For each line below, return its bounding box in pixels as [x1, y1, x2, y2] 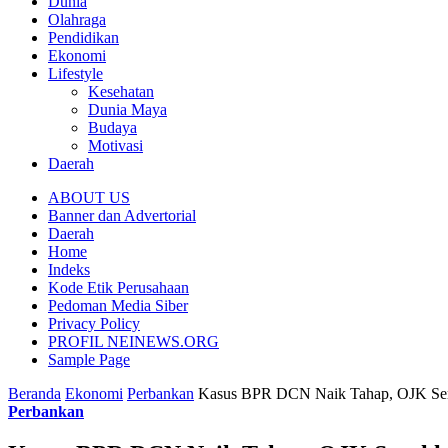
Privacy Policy [48, 314, 140, 332]
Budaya [88, 118, 137, 136]
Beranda [8, 384, 61, 402]
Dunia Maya [88, 100, 167, 118]
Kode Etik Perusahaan [48, 278, 189, 296]
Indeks [48, 260, 90, 278]
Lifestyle [48, 64, 103, 82]
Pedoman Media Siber [48, 296, 188, 314]
